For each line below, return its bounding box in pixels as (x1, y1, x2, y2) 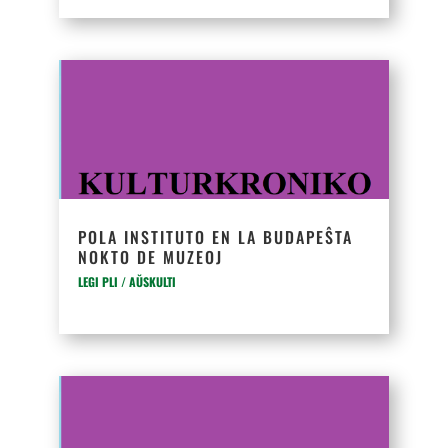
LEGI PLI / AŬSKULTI (78, 273, 177, 290)
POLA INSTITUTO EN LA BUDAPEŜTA (78, 225, 354, 249)
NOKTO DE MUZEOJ (78, 245, 224, 269)
